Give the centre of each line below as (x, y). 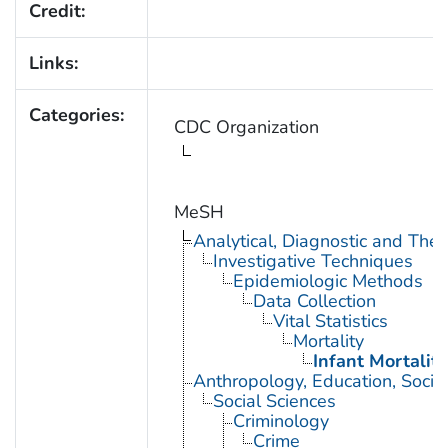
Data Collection (314, 300)
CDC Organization (246, 126)
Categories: (76, 114)
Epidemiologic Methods (327, 280)
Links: (53, 62)
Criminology (280, 420)
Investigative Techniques (312, 260)
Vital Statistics (330, 320)
